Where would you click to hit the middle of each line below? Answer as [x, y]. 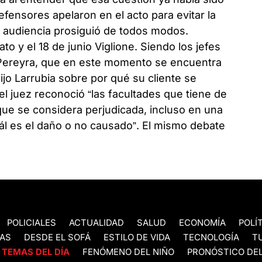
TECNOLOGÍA [211, 238]
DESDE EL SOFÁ [57, 238]
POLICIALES [32, 223]
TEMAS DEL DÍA [36, 252]
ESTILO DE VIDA [137, 238]
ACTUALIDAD [96, 223]
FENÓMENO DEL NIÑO [128, 252]
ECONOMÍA [202, 223]
